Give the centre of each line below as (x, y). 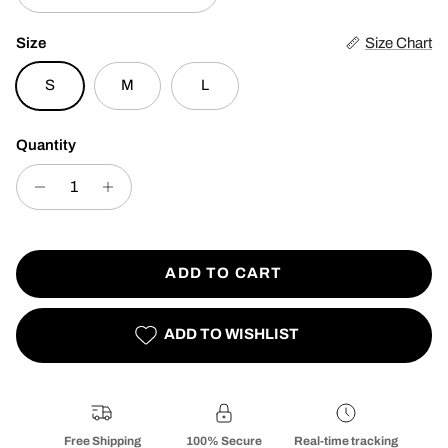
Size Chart (398, 42)
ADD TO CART (224, 273)
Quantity (46, 144)
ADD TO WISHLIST (231, 334)
